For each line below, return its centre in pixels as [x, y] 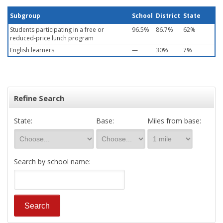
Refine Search [39, 98]
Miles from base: [174, 121]
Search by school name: [52, 162]
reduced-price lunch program [52, 38]
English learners [32, 50]
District [168, 16]
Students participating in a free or [57, 30]
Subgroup [25, 16]
